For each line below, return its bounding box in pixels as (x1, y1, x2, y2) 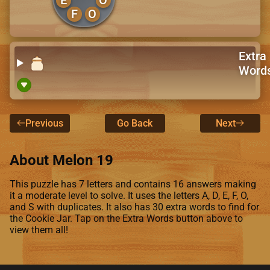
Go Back (117, 117, 153, 129)
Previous (25, 117, 63, 129)
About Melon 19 (10, 151, 113, 169)
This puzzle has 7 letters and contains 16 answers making (10, 178, 256, 190)
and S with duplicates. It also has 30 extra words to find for (10, 201, 259, 213)
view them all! (10, 224, 68, 236)
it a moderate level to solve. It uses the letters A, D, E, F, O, (10, 189, 248, 201)
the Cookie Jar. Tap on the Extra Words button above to (10, 212, 243, 224)
